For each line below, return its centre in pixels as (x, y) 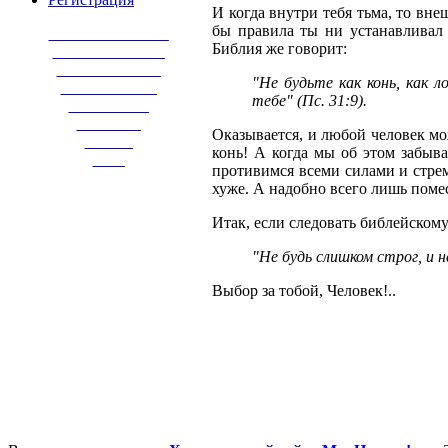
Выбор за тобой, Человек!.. (304, 290)
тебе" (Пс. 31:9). (309, 100)
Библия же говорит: (279, 48)
